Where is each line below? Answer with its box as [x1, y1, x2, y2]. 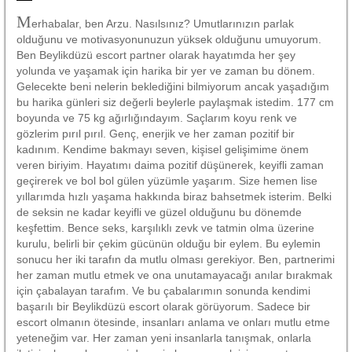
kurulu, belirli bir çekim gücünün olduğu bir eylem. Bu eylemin [16, 236, 321, 250]
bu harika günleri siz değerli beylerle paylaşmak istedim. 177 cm [16, 95, 334, 108]
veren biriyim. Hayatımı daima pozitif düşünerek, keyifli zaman [16, 158, 324, 171]
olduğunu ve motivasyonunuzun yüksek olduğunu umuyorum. [16, 32, 321, 46]
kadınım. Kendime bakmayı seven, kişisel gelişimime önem [16, 142, 309, 156]
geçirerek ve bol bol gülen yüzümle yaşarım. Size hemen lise [16, 174, 317, 187]
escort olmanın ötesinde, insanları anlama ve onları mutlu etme [16, 315, 330, 328]
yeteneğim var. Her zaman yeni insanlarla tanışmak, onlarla [16, 331, 311, 344]
